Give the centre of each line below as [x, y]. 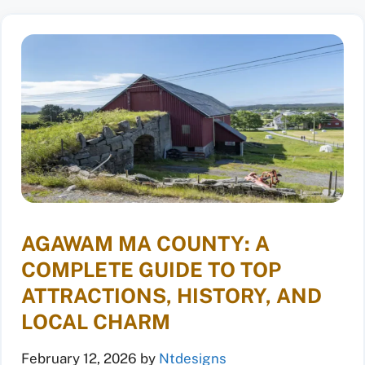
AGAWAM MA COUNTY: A [145, 244]
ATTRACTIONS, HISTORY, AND [172, 296]
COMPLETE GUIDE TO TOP [151, 270]
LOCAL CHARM [96, 322]
